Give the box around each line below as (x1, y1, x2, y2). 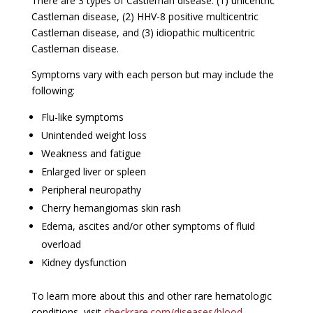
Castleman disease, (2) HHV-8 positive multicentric (31, 9, 259, 23)
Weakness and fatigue (41, 146, 141, 160)
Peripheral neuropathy (41, 182, 141, 196)
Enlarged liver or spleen (41, 164, 146, 178)
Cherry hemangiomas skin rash (41, 201, 181, 214)
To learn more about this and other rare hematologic (31, 289, 272, 303)
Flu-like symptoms (41, 110, 124, 124)
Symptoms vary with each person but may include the (31, 67, 274, 81)
